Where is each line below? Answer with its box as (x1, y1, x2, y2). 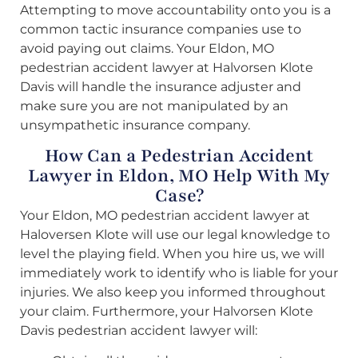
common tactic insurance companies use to (20, 21, 301, 37)
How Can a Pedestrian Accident (45, 143, 313, 168)
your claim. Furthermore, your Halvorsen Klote (20, 303, 313, 319)
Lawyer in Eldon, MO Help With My (28, 163, 330, 188)
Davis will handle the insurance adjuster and (20, 78, 301, 94)
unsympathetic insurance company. (20, 117, 250, 133)
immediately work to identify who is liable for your (20, 265, 338, 280)
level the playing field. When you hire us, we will (20, 245, 324, 261)
